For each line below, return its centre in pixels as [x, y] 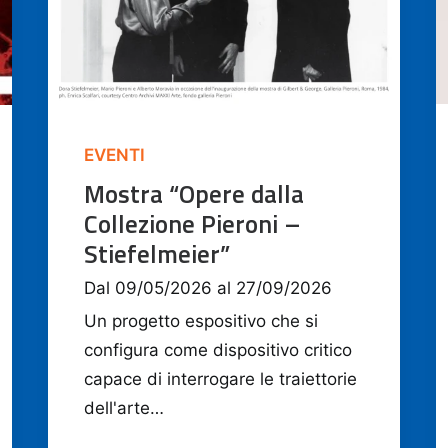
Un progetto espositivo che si [201, 321]
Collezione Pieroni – [192, 224]
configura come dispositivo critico [218, 350]
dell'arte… [124, 408]
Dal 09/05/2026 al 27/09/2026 [208, 288]
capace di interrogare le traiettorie [220, 379]
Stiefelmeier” [157, 254]
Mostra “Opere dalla [194, 194]
